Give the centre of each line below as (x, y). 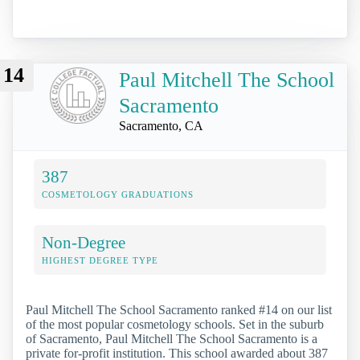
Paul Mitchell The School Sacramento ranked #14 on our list (179, 309)
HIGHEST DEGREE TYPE (100, 260)
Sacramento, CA (161, 125)
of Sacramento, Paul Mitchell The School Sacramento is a (172, 338)
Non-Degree (84, 242)
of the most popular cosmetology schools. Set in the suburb (175, 324)
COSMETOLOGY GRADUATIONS (118, 194)
